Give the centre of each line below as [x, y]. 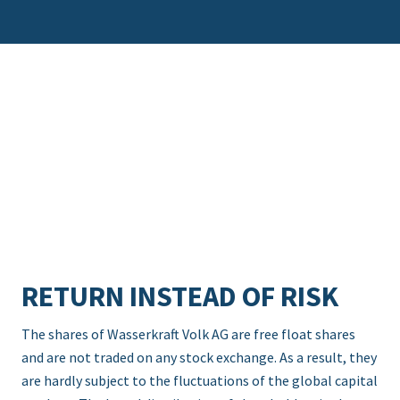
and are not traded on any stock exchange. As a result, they [199, 358]
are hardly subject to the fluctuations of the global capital [200, 381]
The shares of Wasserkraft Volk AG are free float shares [188, 334]
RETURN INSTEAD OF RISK [180, 297]
